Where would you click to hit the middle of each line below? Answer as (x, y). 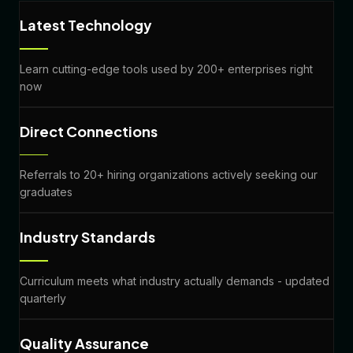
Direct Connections (89, 131)
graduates (46, 192)
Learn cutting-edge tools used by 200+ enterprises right (166, 69)
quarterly (43, 298)
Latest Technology (86, 25)
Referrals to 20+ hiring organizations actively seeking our (169, 175)
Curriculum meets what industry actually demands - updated (175, 281)
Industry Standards (87, 237)
